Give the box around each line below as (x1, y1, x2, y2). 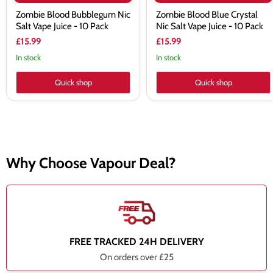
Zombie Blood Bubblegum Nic (16, 9, 130, 21)
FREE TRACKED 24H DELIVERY (69, 236, 204, 248)
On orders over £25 (99, 252, 174, 263)
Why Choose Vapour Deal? (6, 154, 175, 172)
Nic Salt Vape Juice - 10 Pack (156, 21, 263, 32)
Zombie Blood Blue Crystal (156, 9, 258, 21)
